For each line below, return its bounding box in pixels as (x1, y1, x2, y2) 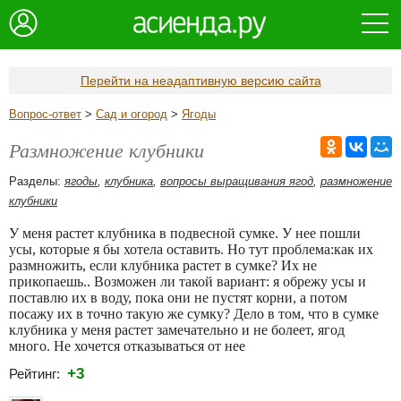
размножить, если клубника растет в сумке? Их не (9, 258, 317, 273)
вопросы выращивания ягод (160, 175, 313, 188)
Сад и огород (96, 107, 167, 121)
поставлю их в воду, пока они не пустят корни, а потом (9, 290, 347, 305)
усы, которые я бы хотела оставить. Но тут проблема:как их (9, 242, 373, 257)
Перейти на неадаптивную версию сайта (80, 73, 321, 88)
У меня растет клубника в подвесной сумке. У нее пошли (9, 226, 361, 241)
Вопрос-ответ (9, 107, 81, 121)
